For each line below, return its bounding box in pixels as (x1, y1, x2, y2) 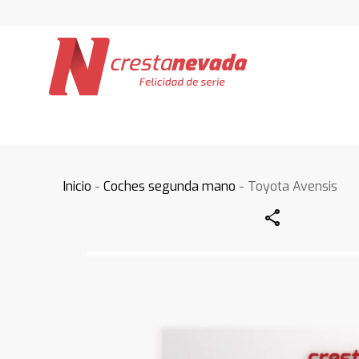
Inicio (63, 178, 92, 195)
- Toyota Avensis (236, 178, 338, 195)
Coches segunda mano (103, 178, 236, 195)
